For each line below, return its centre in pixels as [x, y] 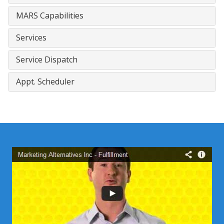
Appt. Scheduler [45, 81]
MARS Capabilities [50, 15]
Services [31, 37]
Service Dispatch [47, 59]
